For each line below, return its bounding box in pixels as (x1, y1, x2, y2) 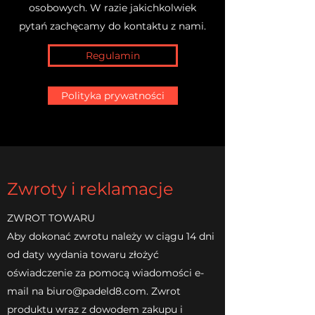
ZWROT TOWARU (7, 211, 95, 224)
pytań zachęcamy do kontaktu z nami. (19, 19, 206, 32)
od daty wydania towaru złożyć (7, 247, 159, 261)
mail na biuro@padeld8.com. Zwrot (7, 284, 181, 297)
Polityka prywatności (61, 89, 165, 102)
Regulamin (86, 49, 140, 62)
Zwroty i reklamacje (7, 178, 174, 199)
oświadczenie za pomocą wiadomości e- (7, 266, 204, 279)
